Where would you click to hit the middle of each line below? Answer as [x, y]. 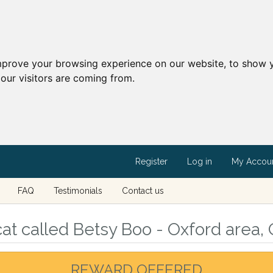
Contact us [143, 191]
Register [151, 161]
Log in [199, 161]
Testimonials [78, 191]
